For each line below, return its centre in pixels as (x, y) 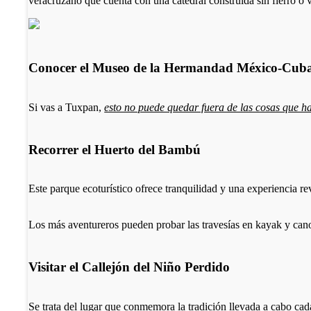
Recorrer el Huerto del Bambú (115, 149)
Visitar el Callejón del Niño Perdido (129, 267)
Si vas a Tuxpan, (67, 107)
